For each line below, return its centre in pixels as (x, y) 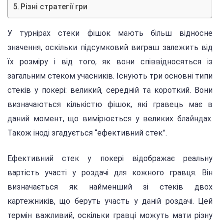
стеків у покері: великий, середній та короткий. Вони (110, 90)
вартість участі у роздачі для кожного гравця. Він (110, 173)
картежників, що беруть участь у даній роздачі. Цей (110, 201)
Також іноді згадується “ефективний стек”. (87, 133)
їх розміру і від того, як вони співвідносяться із (110, 62)
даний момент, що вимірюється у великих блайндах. (110, 119)
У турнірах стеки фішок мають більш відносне (110, 33)
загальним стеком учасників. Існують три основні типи (110, 76)
